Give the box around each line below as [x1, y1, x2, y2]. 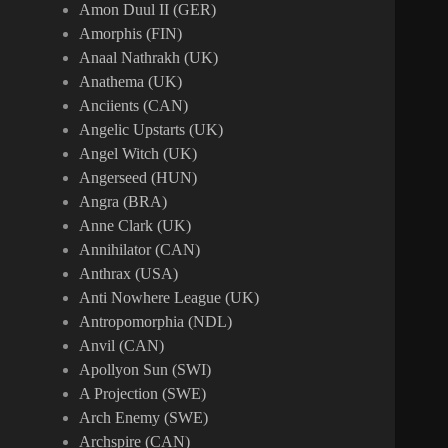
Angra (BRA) [79, 193, 168, 211]
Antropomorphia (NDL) [79, 313, 233, 331]
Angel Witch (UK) [79, 145, 198, 163]
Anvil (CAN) [79, 337, 165, 355]
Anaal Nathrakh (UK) [79, 49, 219, 67]
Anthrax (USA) [79, 265, 179, 283]
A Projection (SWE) [79, 385, 207, 403]
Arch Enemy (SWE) [79, 409, 209, 427]
